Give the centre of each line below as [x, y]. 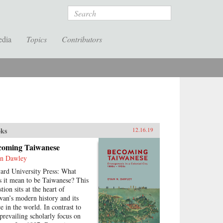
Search [79, 11]
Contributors [82, 39]
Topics [37, 39]
